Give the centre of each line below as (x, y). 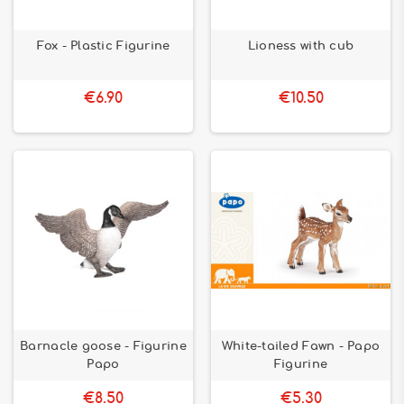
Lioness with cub (301, 46)
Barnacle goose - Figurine (103, 346)
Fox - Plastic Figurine (103, 46)
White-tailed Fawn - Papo (301, 346)
